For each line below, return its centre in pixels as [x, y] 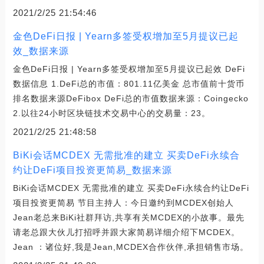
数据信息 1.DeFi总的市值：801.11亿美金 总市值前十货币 [128, 83]
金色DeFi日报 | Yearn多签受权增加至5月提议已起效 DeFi [129, 69]
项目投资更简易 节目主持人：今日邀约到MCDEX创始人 [123, 202]
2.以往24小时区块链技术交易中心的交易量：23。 [111, 113]
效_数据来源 [41, 51]
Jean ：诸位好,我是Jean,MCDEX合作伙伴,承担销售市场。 [131, 247]
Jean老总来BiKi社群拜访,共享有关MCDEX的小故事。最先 [128, 217]
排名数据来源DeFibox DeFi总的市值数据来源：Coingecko [131, 98]
